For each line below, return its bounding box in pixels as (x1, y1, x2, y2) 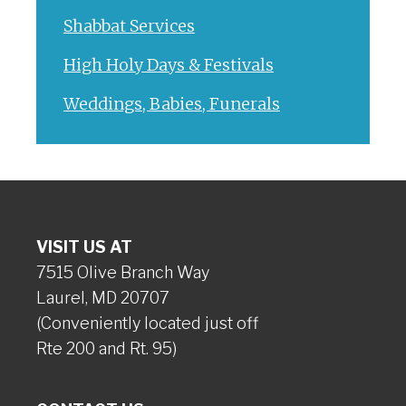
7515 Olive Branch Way (36, 263, 209, 282)
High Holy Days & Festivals (63, 54, 274, 75)
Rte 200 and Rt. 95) (36, 339, 177, 358)
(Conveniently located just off (36, 314, 258, 333)
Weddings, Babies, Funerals (63, 93, 280, 114)
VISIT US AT (36, 237, 132, 256)
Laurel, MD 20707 (36, 288, 169, 307)
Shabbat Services (63, 15, 195, 36)
